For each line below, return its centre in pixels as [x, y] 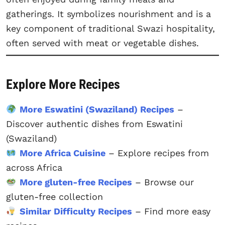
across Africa [34, 168]
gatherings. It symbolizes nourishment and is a [108, 14]
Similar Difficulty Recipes [76, 211]
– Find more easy [171, 211]
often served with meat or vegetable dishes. [102, 43]
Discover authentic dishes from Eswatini [94, 124]
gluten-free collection [54, 197]
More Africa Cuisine [62, 153]
